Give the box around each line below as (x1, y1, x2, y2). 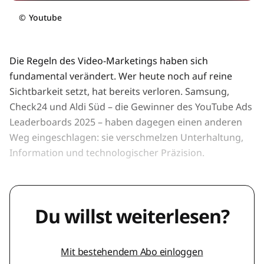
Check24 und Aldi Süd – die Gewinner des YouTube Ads (9, 100, 252, 114)
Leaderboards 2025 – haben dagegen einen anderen (9, 115, 242, 129)
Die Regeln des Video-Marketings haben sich (9, 54, 208, 68)
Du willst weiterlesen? (34, 203, 230, 229)
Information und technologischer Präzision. (9, 146, 207, 160)
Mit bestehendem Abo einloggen (61, 245, 203, 259)
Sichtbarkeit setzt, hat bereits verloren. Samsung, (9, 85, 229, 98)
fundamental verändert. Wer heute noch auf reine (9, 70, 232, 83)
